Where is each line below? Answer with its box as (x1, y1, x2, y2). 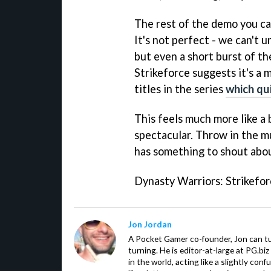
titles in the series (134, 82, 226, 96)
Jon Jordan (128, 219, 172, 230)
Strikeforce (134, 66, 190, 80)
